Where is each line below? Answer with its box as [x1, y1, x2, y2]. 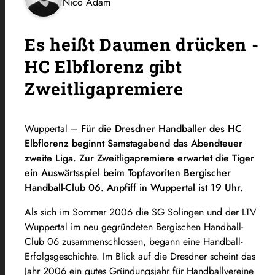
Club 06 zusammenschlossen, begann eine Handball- [25, 234, 242, 249]
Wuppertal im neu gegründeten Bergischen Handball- [25, 219, 243, 234]
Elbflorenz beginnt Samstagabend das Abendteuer [25, 136, 242, 150]
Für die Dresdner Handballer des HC [81, 121, 242, 136]
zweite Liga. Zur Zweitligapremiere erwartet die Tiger [25, 150, 254, 165]
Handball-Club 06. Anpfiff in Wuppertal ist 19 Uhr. [25, 180, 243, 195]
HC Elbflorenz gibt [25, 55, 182, 78]
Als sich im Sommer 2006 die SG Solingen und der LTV [25, 204, 257, 219]
